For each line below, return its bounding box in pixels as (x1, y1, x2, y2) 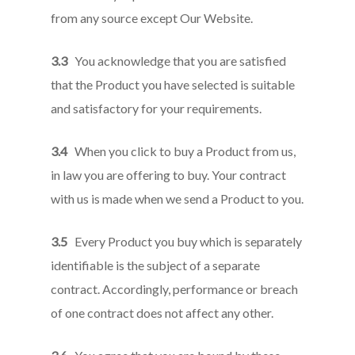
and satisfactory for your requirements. (51, 101, 262, 116)
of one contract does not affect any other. (51, 305, 274, 320)
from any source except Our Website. (51, 10, 254, 25)
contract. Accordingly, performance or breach (51, 281, 299, 296)
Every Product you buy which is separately (67, 234, 303, 249)
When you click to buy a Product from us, (67, 143, 296, 158)
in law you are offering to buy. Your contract (51, 167, 287, 182)
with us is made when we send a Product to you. (51, 191, 304, 206)
